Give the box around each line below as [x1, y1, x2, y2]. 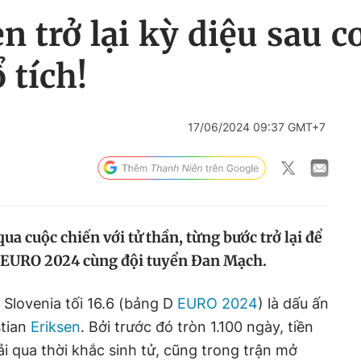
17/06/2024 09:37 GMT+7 [188, 120, 326, 134]
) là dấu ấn [258, 295, 329, 312]
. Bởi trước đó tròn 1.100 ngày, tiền [81, 318, 313, 335]
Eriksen [31, 318, 81, 335]
